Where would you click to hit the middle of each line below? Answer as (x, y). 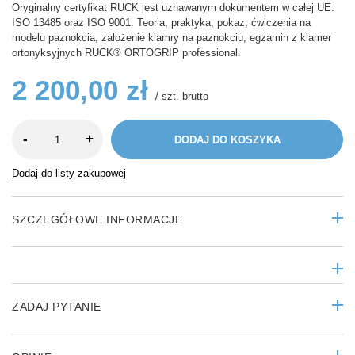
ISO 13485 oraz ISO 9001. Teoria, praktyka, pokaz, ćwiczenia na (161, 23)
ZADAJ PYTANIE (57, 307)
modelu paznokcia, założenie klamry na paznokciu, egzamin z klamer (172, 38)
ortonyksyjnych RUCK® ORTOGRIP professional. (126, 53)
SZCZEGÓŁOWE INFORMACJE (97, 220)
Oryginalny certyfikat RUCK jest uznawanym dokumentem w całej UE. (173, 8)
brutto (194, 97)
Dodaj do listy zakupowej (69, 174)
